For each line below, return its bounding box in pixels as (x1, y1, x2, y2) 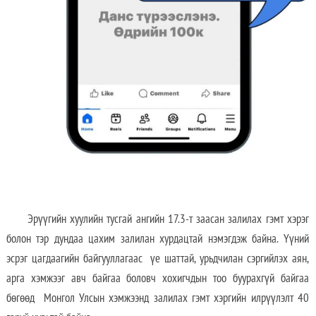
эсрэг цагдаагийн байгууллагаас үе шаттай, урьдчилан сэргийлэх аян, (6, 250, 309, 266)
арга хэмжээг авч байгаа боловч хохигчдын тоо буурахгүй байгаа (6, 269, 309, 286)
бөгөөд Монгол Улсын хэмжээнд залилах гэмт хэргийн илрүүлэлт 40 (6, 289, 309, 305)
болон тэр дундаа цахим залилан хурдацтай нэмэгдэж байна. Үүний (6, 230, 309, 246)
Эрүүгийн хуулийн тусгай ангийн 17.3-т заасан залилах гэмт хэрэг (27, 210, 309, 226)
